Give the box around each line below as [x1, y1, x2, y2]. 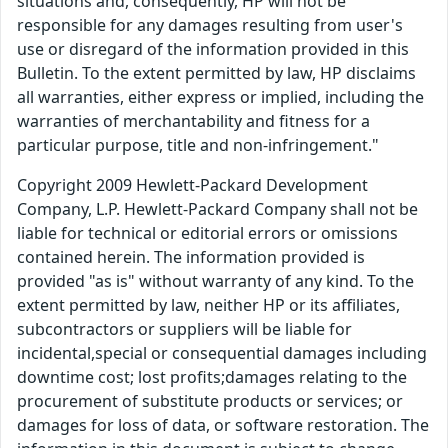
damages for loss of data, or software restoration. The [17, 414, 429, 437]
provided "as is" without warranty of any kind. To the [17, 270, 414, 293]
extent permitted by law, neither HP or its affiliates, [17, 294, 400, 317]
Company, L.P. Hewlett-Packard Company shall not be [17, 198, 418, 221]
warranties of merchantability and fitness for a [17, 110, 370, 133]
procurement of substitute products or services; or [17, 390, 403, 413]
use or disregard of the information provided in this [17, 38, 409, 61]
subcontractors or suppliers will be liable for [17, 318, 352, 341]
